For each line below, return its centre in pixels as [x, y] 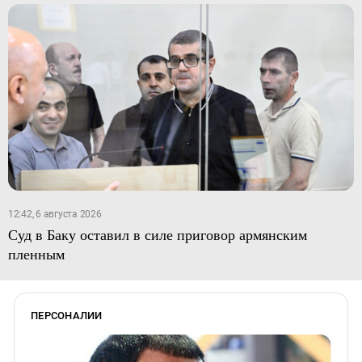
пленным [36, 253]
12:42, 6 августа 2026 [55, 214]
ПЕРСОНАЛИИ [67, 315]
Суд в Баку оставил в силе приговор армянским [157, 234]
